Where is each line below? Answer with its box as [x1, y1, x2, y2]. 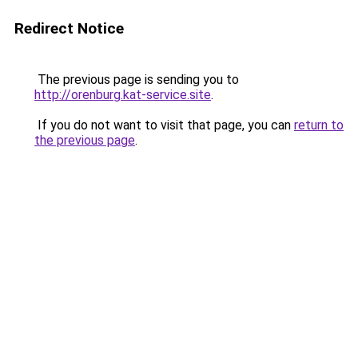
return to [294, 117, 344, 133]
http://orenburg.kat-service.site [34, 87, 211, 102]
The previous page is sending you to [34, 72, 239, 87]
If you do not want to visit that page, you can [34, 117, 294, 133]
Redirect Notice [14, 19, 124, 38]
